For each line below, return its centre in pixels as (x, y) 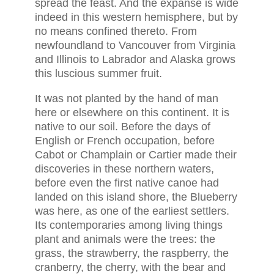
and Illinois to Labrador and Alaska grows (135, 59)
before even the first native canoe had (127, 183)
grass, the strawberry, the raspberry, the (131, 253)
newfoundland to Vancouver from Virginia (135, 45)
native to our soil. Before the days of (122, 127)
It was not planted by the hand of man (126, 98)
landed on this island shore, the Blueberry (136, 197)
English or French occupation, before (124, 141)
